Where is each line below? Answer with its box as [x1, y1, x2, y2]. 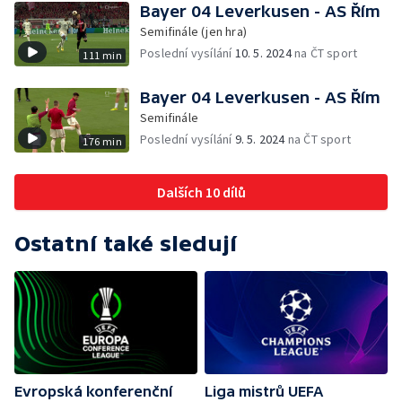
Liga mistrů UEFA [205, 382, 323, 399]
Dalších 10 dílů [156, 183, 246, 201]
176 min [83, 135, 122, 148]
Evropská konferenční [14, 382, 172, 399]
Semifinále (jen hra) [140, 23, 247, 39]
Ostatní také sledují [14, 232, 237, 256]
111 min [83, 48, 122, 62]
